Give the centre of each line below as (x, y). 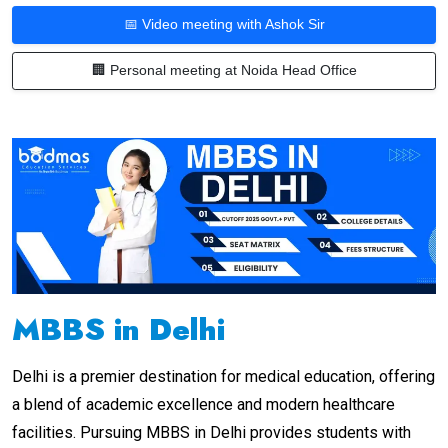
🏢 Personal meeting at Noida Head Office (224, 70)
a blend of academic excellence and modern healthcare (203, 404)
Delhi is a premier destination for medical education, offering (223, 376)
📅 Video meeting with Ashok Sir (224, 24)
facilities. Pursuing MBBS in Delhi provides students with (211, 432)
